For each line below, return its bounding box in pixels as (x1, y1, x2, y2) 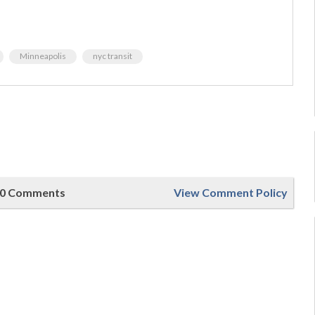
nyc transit (93, 50, 132, 61)
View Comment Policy (174, 185, 288, 199)
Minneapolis (20, 50, 66, 61)
